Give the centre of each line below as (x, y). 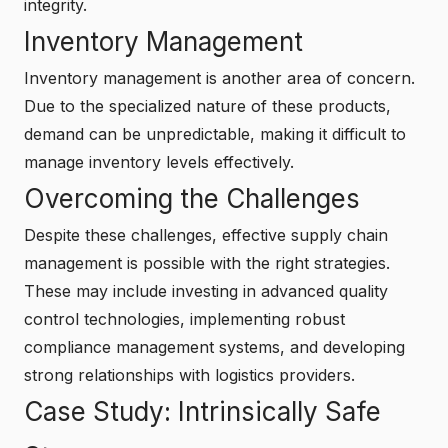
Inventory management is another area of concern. (219, 77)
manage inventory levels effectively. (159, 161)
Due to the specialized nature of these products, (207, 105)
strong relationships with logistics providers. (189, 374)
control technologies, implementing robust (184, 318)
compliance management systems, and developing (214, 346)
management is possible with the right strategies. (207, 262)
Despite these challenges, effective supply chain (206, 234)
